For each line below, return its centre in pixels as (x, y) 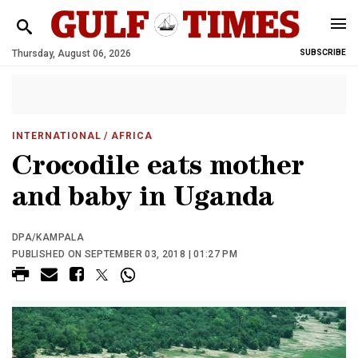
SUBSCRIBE (323, 52)
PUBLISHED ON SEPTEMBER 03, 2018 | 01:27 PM (125, 254)
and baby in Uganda (143, 200)
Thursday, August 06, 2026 (72, 54)
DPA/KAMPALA (48, 237)
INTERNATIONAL (57, 136)
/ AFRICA (127, 136)
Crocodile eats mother (158, 169)
